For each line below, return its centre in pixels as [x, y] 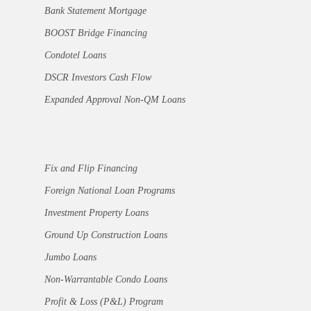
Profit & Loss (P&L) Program [104, 302]
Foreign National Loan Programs [110, 191]
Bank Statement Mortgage [95, 11]
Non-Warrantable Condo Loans [106, 280]
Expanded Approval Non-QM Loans [115, 100]
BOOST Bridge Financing [96, 33]
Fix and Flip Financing [91, 169]
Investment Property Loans [96, 213]
